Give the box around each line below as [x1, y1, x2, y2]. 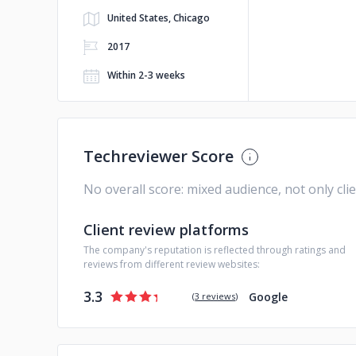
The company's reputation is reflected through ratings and [83, 243, 346, 257]
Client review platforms [83, 220, 249, 239]
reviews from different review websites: [83, 257, 260, 271]
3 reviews [195, 290, 236, 302]
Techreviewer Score [83, 145, 234, 167]
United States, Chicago [107, 11, 210, 25]
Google [249, 288, 288, 304]
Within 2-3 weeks [107, 68, 185, 82]
